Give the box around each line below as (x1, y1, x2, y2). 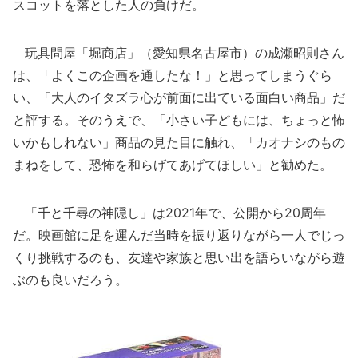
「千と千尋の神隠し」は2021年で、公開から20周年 (13, 205, 326, 221)
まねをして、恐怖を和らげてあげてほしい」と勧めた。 (13, 157, 332, 173)
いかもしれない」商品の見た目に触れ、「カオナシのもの (13, 134, 345, 150)
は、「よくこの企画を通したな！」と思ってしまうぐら (13, 67, 332, 83)
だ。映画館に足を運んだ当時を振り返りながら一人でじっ (13, 227, 345, 243)
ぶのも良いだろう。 (13, 272, 128, 288)
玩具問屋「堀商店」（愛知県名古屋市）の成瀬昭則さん (13, 45, 344, 61)
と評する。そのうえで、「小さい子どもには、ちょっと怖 (13, 112, 345, 128)
